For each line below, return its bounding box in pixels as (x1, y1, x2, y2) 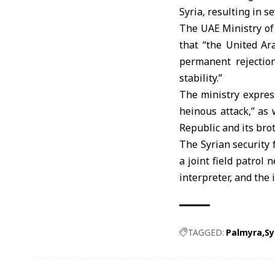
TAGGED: (188, 227, 224, 238)
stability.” (179, 71, 222, 85)
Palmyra (226, 227, 262, 238)
